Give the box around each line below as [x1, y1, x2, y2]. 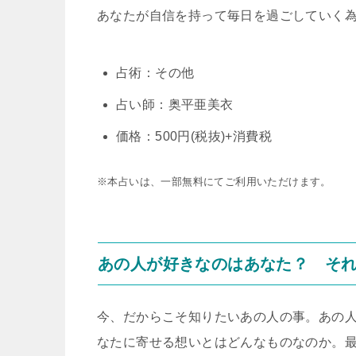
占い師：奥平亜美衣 [116, 98, 234, 111]
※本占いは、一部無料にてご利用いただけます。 [97, 176, 331, 188]
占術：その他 [116, 66, 195, 79]
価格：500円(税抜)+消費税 [116, 130, 272, 143]
